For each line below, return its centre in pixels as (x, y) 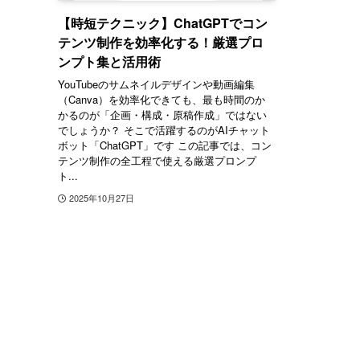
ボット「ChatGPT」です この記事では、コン (165, 145)
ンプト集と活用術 (109, 61)
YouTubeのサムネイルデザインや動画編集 (156, 84)
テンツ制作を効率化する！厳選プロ (161, 42)
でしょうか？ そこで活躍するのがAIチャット (164, 130)
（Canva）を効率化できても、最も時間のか (162, 100)
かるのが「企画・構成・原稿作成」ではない (162, 115)
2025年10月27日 (101, 198)
